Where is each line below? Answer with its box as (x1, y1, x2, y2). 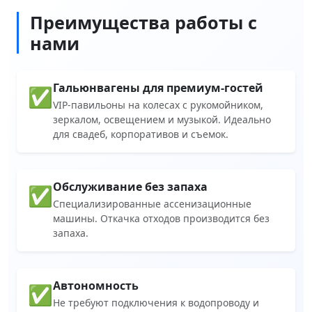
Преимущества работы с (30, 10, 257, 35)
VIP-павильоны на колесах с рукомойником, (53, 98, 263, 112)
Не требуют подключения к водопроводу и (53, 296, 259, 310)
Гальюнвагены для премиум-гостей (53, 80, 263, 96)
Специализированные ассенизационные (53, 197, 251, 211)
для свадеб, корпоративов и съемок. (53, 127, 228, 141)
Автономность (53, 278, 139, 294)
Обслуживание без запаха (53, 179, 208, 195)
